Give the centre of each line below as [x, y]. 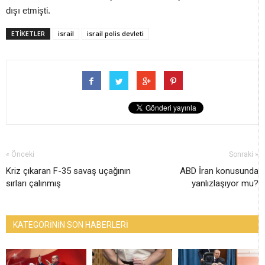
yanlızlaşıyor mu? [225, 184]
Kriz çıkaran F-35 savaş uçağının [68, 171]
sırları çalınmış [33, 184]
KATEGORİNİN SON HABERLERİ [71, 225]
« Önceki [20, 155]
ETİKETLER [28, 34]
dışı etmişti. [30, 11]
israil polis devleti [115, 34]
